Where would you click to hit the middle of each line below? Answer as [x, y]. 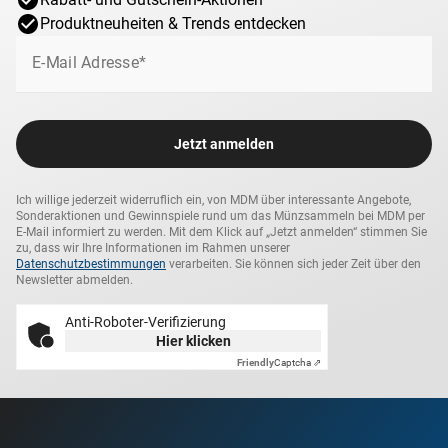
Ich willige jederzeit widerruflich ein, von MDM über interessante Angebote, [213, 200]
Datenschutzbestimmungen [91, 264]
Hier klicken [193, 341]
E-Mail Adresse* [89, 63]
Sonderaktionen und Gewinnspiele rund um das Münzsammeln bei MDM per [220, 216]
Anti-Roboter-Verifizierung [145, 322]
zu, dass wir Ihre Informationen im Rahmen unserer [153, 248]
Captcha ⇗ [297, 362]
